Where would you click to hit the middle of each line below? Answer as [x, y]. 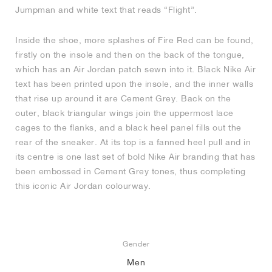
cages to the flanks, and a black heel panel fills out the [128, 128]
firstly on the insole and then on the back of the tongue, [130, 55]
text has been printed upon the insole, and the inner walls [134, 84]
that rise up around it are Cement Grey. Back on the [123, 99]
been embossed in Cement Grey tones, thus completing [131, 172]
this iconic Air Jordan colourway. [83, 186]
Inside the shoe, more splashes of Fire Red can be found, [134, 40]
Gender [136, 244]
